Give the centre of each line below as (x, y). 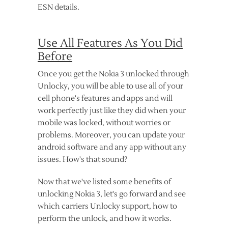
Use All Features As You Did (110, 43)
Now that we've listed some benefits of (104, 182)
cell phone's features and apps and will (105, 98)
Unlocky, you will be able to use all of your (110, 86)
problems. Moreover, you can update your (111, 135)
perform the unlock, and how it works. (105, 219)
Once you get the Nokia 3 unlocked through (113, 74)
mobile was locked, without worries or (104, 123)
